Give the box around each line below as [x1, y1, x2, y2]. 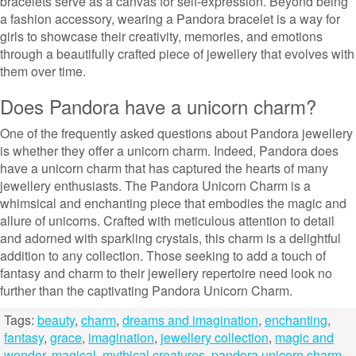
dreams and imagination [122, 311, 258, 329]
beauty [37, 311, 75, 329]
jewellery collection [161, 328, 269, 346]
